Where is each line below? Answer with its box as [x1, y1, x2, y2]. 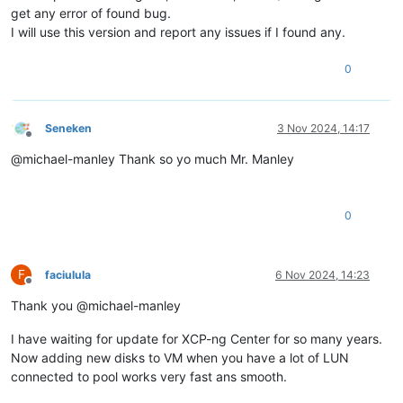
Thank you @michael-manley [11, 297, 181, 313]
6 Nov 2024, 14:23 [275, 267, 370, 282]
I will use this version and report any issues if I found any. [11, 23, 345, 40]
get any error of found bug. [11, 4, 171, 21]
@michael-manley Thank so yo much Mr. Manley [11, 150, 294, 166]
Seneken [45, 121, 92, 135]
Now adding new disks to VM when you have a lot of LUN [11, 349, 349, 365]
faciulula [45, 267, 91, 282]
